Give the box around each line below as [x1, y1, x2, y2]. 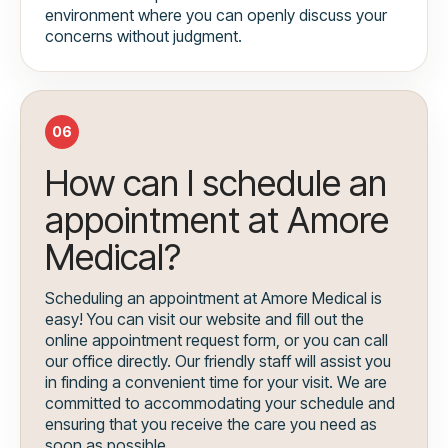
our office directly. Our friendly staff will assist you [45, 350, 391, 371]
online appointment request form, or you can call [45, 329, 388, 350]
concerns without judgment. [45, 25, 242, 46]
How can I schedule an [45, 160, 387, 205]
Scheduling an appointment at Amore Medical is [45, 287, 382, 308]
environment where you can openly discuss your [45, 4, 387, 25]
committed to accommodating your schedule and [45, 392, 395, 413]
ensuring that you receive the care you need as [45, 413, 377, 434]
